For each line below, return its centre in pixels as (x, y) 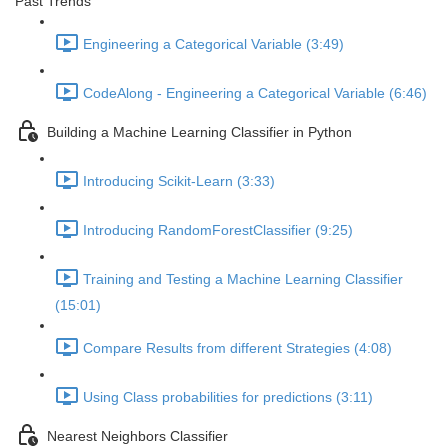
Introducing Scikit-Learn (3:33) (179, 181)
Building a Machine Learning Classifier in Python (199, 132)
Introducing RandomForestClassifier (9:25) (218, 230)
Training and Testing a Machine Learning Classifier (243, 279)
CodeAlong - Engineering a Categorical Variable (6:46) (255, 93)
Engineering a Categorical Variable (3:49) (213, 44)
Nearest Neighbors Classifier (137, 436)
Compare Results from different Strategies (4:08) (237, 348)
